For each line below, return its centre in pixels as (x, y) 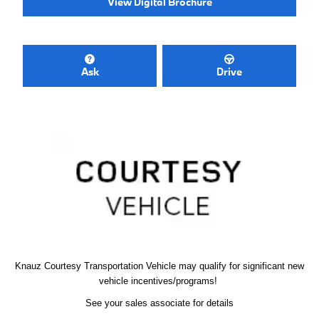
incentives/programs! (176, 281)
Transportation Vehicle (131, 266)
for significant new (267, 266)
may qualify (204, 266)
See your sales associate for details (159, 303)
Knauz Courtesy (49, 266)
